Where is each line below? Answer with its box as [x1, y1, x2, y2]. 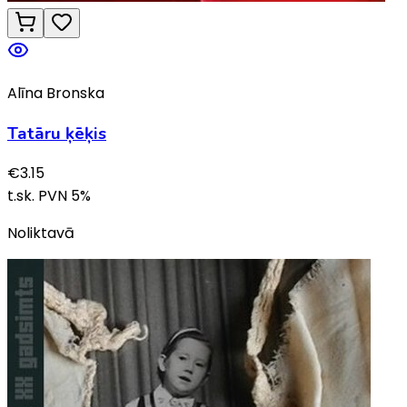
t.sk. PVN [7, 185, 71, 207]
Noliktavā [7, 223, 74, 244]
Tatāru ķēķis [7, 121, 106, 145]
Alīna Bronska [7, 83, 104, 104]
